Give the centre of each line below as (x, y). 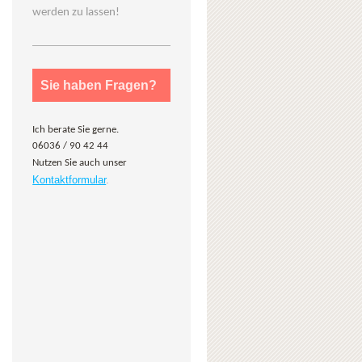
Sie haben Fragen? (99, 85)
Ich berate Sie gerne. (76, 130)
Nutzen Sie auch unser (80, 162)
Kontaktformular (69, 179)
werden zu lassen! (76, 12)
